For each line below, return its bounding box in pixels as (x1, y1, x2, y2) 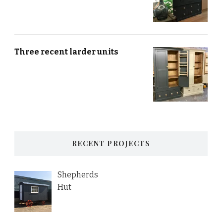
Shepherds (57, 170, 98, 180)
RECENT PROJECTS (71, 139, 151, 149)
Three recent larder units (14, 47, 118, 57)
